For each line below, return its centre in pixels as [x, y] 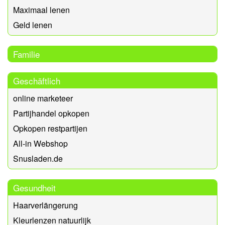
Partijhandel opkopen [51, 113]
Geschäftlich [37, 80]
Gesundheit [34, 187]
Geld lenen [33, 25]
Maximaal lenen [41, 10]
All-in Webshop [40, 143]
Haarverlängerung [45, 205]
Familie [26, 54]
